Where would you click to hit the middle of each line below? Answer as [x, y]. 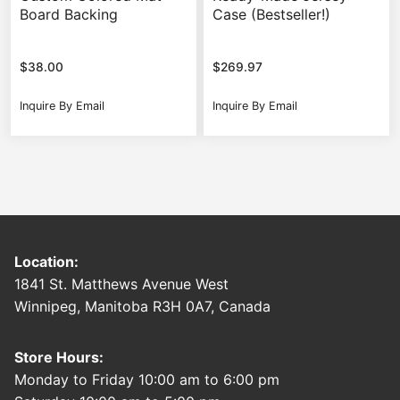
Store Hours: [59, 358]
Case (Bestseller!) [271, 14]
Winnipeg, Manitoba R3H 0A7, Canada [142, 307]
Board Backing [69, 14]
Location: [46, 262]
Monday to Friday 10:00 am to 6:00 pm [147, 380]
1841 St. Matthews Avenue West [121, 284]
